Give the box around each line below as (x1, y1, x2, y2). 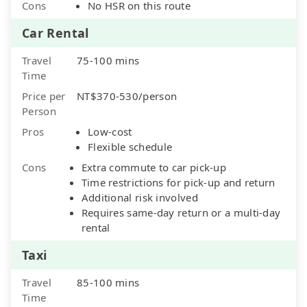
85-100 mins (77, 275, 140, 289)
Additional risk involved (81, 190, 198, 204)
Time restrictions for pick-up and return (81, 175, 275, 189)
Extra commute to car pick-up (81, 160, 227, 174)
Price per (22, 88, 66, 103)
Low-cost (88, 124, 132, 138)
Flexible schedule (88, 139, 173, 153)
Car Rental (22, 24, 89, 41)
